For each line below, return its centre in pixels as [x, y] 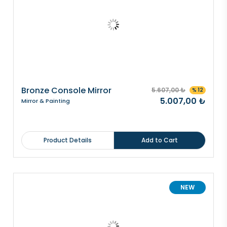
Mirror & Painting [46, 101]
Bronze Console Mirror [66, 90]
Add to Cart [159, 140]
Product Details [67, 140]
